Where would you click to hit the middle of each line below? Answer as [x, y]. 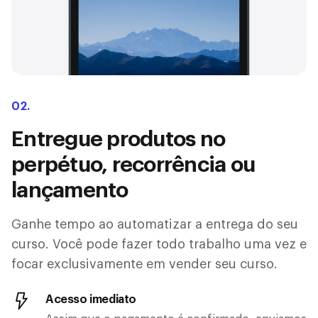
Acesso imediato [91, 299]
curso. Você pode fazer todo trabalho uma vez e [159, 244]
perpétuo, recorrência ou [133, 164]
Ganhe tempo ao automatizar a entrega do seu [155, 224]
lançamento [70, 190]
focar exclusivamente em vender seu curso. [144, 264]
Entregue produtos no [118, 139]
